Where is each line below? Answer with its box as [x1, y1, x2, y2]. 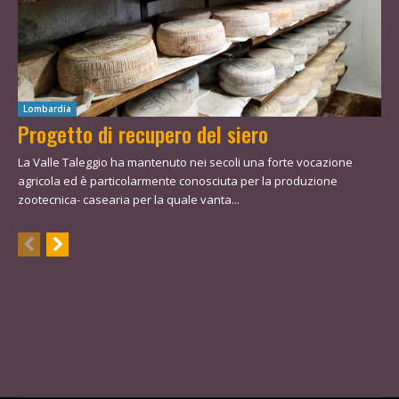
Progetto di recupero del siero [18, 118, 268, 151]
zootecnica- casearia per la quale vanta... [18, 191, 240, 208]
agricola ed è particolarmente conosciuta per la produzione [18, 173, 338, 190]
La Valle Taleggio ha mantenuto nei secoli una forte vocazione [18, 154, 353, 171]
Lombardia [23, 102, 71, 116]
